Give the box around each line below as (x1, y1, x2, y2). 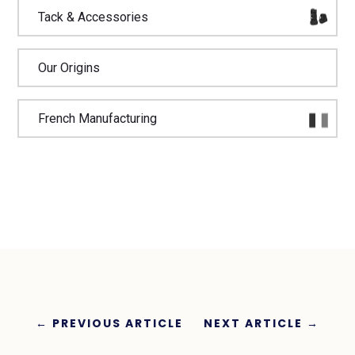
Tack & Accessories (38, 10, 149, 25)
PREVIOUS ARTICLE (52, 315, 183, 331)
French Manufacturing (38, 111, 158, 126)
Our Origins (38, 60, 101, 75)
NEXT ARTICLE (204, 315, 303, 331)
